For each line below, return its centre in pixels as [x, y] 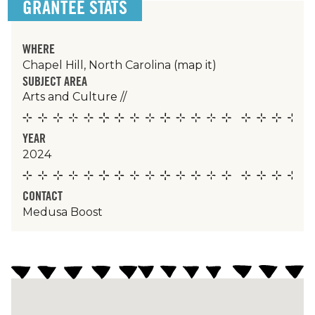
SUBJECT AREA [55, 81]
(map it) [195, 65]
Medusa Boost [63, 212]
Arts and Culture [70, 97]
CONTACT [43, 196]
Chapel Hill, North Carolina [98, 65]
